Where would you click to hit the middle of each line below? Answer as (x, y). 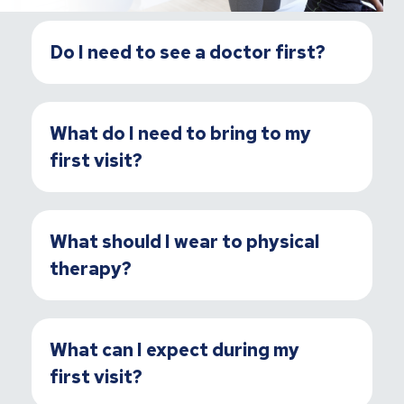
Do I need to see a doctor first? (188, 52)
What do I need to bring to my (180, 133)
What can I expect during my (174, 349)
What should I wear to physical (184, 241)
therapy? (91, 268)
